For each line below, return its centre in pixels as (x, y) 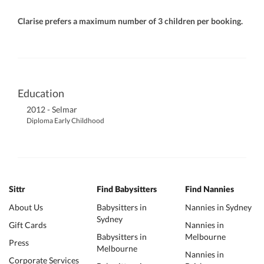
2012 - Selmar (52, 109)
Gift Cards (28, 225)
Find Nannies (209, 190)
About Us (26, 207)
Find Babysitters (127, 190)
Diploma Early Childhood (65, 121)
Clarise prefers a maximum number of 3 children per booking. (130, 21)
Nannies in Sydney (218, 207)
